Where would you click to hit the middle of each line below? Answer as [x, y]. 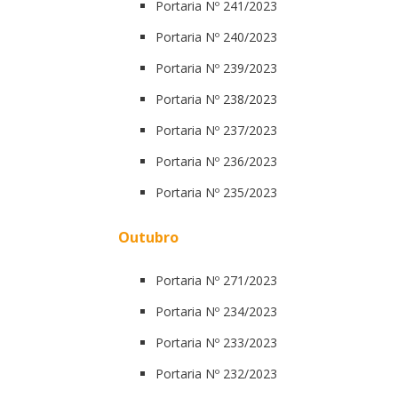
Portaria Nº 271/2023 [216, 280]
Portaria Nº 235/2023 [216, 192]
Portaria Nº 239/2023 [216, 68]
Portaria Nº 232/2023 [216, 373]
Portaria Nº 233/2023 [216, 342]
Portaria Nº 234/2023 [216, 311]
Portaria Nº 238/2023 [216, 99]
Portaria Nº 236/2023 [216, 161]
